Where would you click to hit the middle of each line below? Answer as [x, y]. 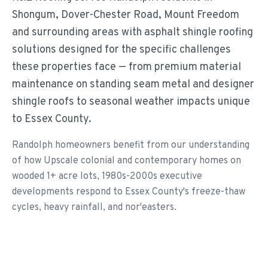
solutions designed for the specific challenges [121, 50]
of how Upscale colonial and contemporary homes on [127, 161]
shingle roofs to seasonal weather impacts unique [131, 102]
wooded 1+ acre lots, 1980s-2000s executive [107, 176]
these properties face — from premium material [127, 67]
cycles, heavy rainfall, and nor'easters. [94, 208]
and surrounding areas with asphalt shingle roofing [133, 33]
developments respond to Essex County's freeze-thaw [129, 192]
